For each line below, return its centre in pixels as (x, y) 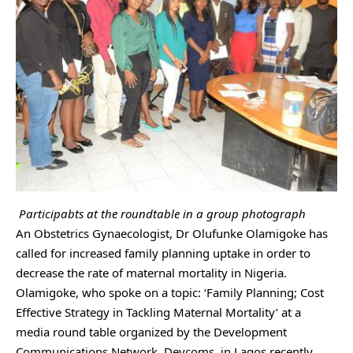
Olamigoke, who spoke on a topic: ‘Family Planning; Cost (170, 292)
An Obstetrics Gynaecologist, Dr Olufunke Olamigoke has (172, 233)
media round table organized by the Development (151, 331)
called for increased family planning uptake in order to (163, 253)
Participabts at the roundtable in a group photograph (161, 213)
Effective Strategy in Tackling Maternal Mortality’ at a (158, 312)
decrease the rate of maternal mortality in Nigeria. (151, 272)
